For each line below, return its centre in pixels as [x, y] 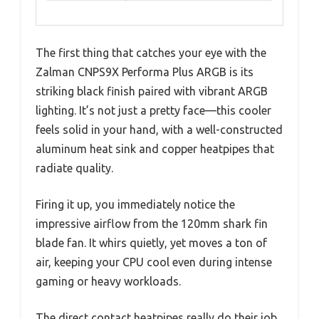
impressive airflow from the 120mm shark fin [152, 224]
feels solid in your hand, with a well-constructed [159, 130]
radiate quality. [74, 168]
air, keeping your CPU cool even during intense [154, 262]
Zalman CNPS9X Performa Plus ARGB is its [145, 72]
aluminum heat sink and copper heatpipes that [155, 149]
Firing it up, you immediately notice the [135, 205]
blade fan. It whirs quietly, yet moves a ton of [151, 243]
